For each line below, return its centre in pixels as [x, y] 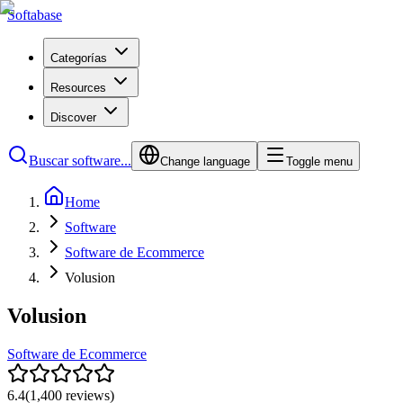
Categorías [79, 58]
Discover [73, 117]
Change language [205, 161]
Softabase [35, 15]
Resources [78, 88]
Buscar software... [80, 161]
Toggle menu [319, 161]
